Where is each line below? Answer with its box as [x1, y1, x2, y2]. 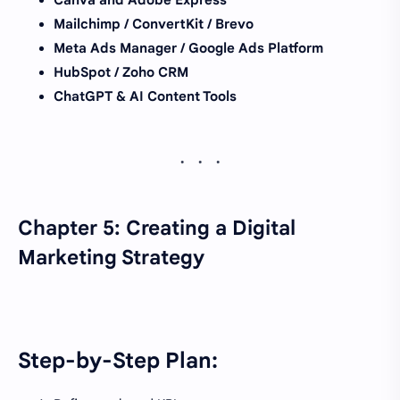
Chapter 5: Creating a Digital [18, 214, 296, 240]
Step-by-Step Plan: [18, 346, 218, 374]
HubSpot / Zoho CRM [54, 63, 188, 80]
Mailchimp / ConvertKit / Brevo [54, 15, 254, 32]
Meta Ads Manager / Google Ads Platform [54, 39, 323, 56]
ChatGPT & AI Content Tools [54, 87, 237, 104]
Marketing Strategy [18, 244, 204, 270]
